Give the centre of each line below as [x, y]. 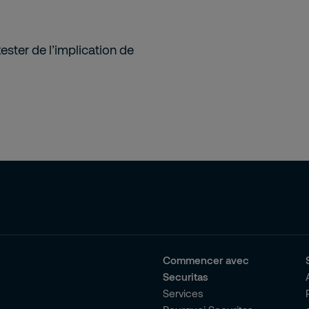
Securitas [185, 277]
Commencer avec [206, 260]
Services [183, 293]
